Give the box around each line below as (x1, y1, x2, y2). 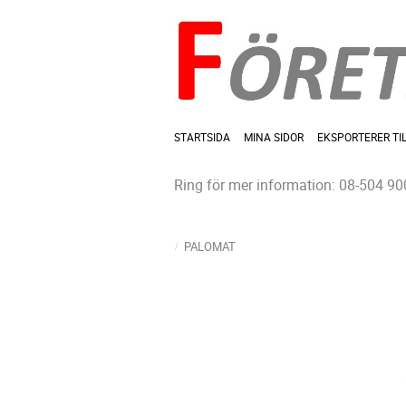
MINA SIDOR (244, 130, 304, 145)
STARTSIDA (174, 130, 230, 145)
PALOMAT (184, 238, 236, 256)
